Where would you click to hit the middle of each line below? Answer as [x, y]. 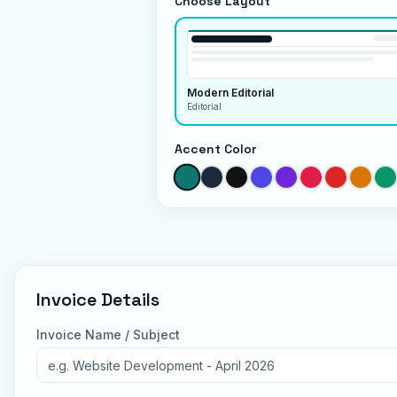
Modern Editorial [230, 93]
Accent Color [215, 149]
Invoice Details [98, 300]
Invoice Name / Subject [108, 335]
